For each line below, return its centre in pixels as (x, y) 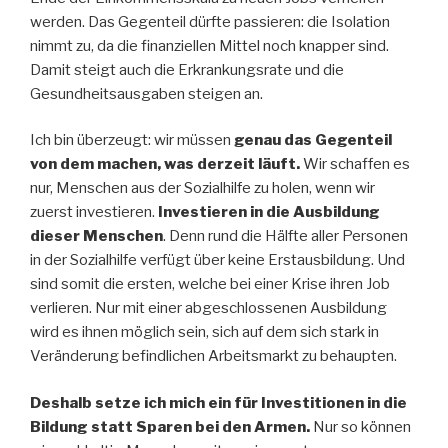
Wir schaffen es (355, 164)
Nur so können (360, 426)
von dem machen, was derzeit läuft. (165, 164)
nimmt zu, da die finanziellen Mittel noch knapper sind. (209, 45)
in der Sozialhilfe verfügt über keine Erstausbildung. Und (217, 260)
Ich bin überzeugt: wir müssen (132, 140)
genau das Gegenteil (313, 140)
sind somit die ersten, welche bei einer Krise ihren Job (210, 284)
